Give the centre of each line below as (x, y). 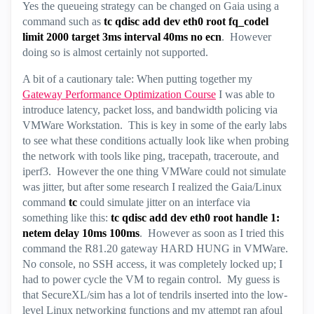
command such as (63, 21)
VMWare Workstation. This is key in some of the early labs (155, 125)
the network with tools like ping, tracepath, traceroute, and (151, 156)
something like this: (67, 218)
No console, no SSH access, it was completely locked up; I (152, 264)
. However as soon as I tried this (212, 233)
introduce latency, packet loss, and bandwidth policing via (150, 110)
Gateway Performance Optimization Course (119, 94)
